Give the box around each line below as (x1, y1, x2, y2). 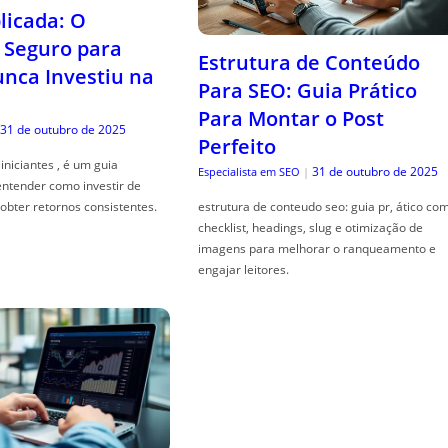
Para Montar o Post (197, 105, 384, 133)
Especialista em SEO (197, 164, 300, 180)
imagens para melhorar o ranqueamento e (197, 240, 436, 258)
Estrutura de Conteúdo (197, 49, 420, 77)
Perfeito (197, 133, 276, 161)
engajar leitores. (197, 261, 289, 279)
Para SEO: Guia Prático (197, 77, 417, 105)
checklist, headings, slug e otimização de (197, 219, 423, 237)
